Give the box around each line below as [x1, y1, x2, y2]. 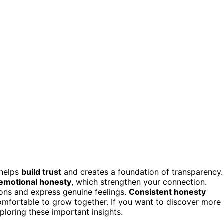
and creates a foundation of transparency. [61, 166, 223, 177]
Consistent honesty [129, 186, 206, 197]
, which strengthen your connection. [71, 176, 207, 187]
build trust [21, 166, 61, 177]
